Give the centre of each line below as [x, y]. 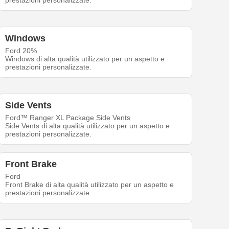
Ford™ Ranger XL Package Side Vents [68, 118]
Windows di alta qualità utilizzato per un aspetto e [85, 59]
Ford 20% [21, 51]
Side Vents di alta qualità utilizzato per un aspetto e [88, 126]
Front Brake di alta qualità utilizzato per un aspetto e [90, 185]
